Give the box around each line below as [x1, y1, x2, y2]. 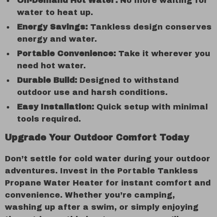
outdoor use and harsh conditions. [17, 88, 168, 96]
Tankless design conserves [88, 23, 212, 31]
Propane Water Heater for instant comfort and [5, 179, 211, 187]
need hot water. [17, 62, 86, 70]
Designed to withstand [77, 76, 179, 84]
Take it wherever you [116, 49, 210, 58]
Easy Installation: [17, 103, 94, 111]
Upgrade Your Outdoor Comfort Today [5, 133, 189, 142]
